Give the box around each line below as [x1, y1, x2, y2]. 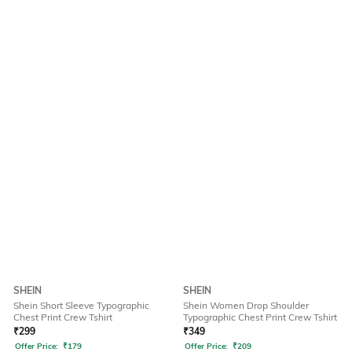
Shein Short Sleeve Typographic [13, 299, 149, 312]
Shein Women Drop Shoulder [183, 299, 309, 312]
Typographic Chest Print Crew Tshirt [183, 311, 337, 324]
